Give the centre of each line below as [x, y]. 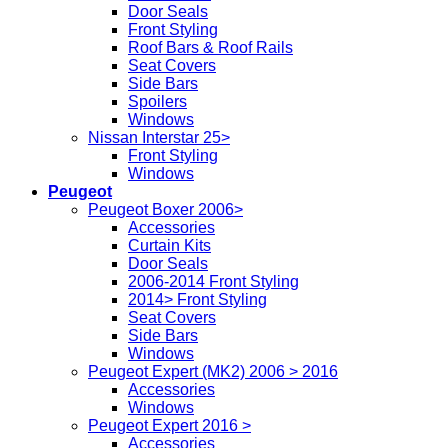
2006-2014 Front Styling [213, 282]
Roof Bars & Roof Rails [210, 48]
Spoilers [157, 102]
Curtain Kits [169, 246]
